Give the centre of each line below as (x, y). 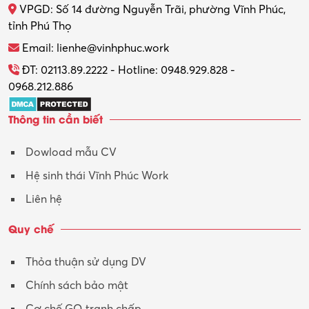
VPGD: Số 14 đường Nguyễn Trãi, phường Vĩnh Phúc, (151, 9)
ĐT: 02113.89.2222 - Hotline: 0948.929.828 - (127, 70)
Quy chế (31, 228)
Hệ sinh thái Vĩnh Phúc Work (97, 176)
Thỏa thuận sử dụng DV (86, 262)
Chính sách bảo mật (77, 285)
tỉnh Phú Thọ (40, 26)
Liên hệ (44, 199)
